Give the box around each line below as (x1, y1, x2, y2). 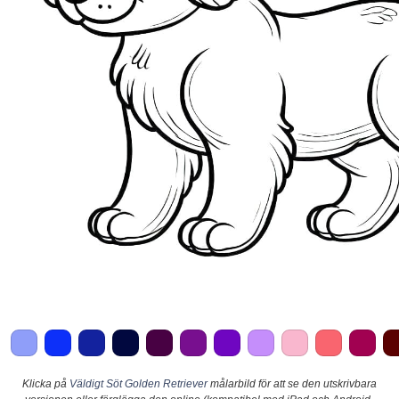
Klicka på (22, 377, 69, 390)
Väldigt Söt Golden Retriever (69, 377, 208, 390)
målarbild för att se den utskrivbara (208, 377, 377, 390)
